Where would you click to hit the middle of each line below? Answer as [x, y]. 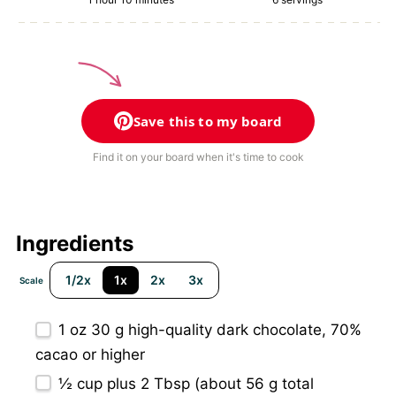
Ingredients [75, 244]
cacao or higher [90, 354]
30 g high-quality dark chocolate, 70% [224, 330]
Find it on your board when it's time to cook [198, 157]
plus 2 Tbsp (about [174, 383]
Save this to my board [208, 122]
